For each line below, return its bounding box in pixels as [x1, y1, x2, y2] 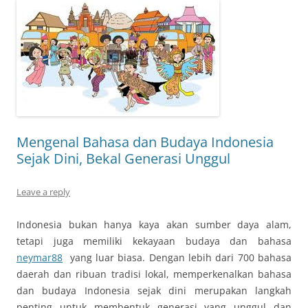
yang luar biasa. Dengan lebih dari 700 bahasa [63, 251, 291, 264]
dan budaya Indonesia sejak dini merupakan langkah [16, 284, 291, 297]
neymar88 [16, 251, 63, 264]
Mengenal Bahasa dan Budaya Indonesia [16, 133, 274, 151]
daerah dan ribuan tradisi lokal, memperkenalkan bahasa [16, 267, 291, 280]
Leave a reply [16, 186, 70, 198]
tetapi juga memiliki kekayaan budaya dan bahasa [16, 234, 291, 247]
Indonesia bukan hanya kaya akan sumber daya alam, [16, 218, 291, 231]
